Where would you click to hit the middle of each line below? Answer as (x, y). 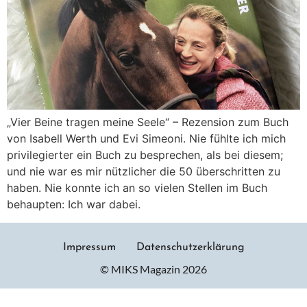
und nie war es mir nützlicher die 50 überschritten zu (144, 172)
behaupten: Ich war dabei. (74, 205)
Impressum (89, 247)
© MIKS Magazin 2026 (153, 269)
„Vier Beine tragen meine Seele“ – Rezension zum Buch (148, 122)
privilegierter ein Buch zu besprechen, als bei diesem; (145, 155)
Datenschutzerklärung (190, 247)
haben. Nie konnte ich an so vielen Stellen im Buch (137, 188)
